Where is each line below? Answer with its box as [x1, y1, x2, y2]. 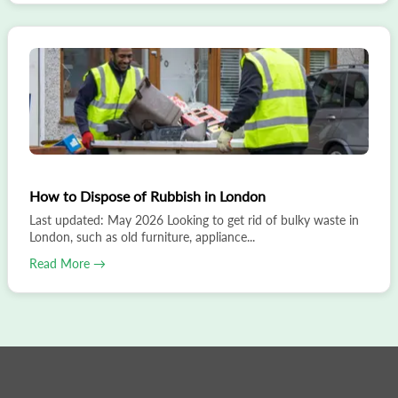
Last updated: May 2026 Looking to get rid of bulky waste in [29, 211, 359, 227]
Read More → [29, 255, 106, 271]
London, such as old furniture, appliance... [29, 228, 255, 244]
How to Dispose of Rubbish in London [29, 187, 266, 204]
